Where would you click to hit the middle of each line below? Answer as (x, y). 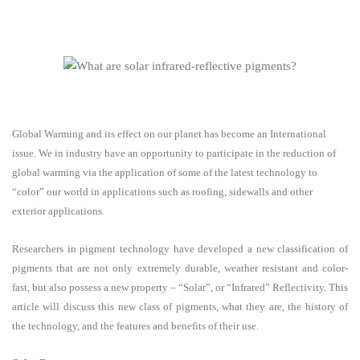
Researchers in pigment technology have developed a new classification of (180, 248)
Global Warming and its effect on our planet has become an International (169, 134)
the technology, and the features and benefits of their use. (135, 325)
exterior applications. (58, 211)
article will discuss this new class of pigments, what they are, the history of (180, 306)
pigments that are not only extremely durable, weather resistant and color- (180, 268)
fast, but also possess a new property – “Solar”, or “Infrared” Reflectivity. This (180, 287)
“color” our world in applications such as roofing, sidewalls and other (162, 192)
